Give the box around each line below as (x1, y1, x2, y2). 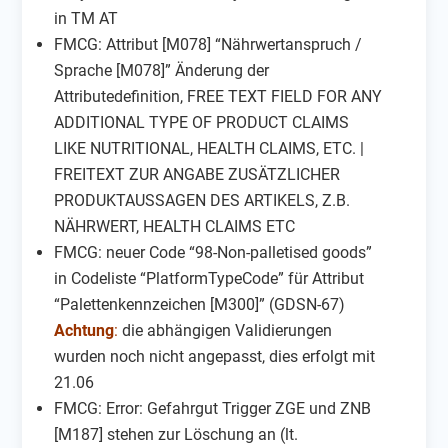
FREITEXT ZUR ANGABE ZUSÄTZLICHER (54, 164, 341, 184)
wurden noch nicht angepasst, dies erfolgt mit (54, 346, 376, 366)
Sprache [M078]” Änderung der (54, 60, 270, 80)
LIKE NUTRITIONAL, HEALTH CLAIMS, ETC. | (54, 138, 365, 158)
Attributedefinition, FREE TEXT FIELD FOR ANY (54, 86, 383, 106)
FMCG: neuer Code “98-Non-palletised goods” (54, 242, 373, 262)
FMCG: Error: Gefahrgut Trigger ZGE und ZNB (54, 398, 372, 418)
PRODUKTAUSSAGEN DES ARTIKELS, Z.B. (54, 190, 351, 210)
